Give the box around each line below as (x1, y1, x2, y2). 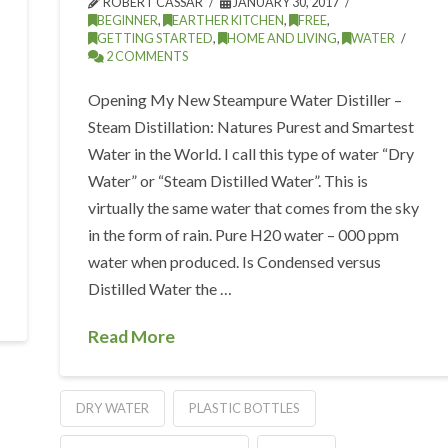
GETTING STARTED (97, 30, 214, 46)
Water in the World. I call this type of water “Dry (88, 143, 415, 163)
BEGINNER (97, 12, 159, 28)
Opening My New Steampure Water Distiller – (88, 89, 403, 109)
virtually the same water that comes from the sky (88, 197, 420, 217)
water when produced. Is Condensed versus (88, 251, 382, 271)
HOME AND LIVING (227, 30, 338, 46)
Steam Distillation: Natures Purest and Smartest (88, 116, 415, 136)
